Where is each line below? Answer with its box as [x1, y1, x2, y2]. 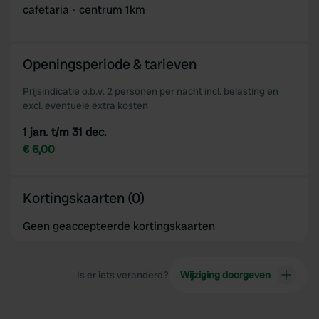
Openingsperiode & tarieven [23, 55, 197, 73]
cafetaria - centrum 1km [23, 2, 145, 17]
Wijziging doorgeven [179, 268, 271, 281]
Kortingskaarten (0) [23, 189, 145, 207]
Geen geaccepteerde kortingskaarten [23, 219, 215, 234]
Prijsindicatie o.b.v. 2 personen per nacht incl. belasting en [23, 85, 278, 98]
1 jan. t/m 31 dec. [23, 125, 107, 140]
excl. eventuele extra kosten [23, 99, 148, 112]
